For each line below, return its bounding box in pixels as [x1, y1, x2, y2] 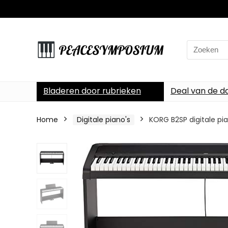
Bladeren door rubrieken [43, 85, 141, 97]
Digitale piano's [77, 115, 130, 125]
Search [186, 40, 213, 51]
